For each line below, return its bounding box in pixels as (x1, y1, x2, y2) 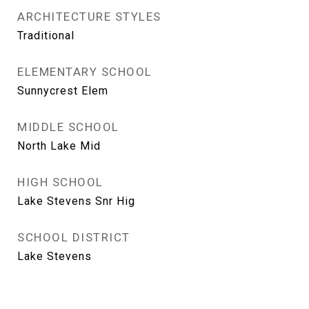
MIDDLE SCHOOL (17, 120, 119, 134)
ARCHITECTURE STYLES (17, 10, 161, 23)
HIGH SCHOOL (17, 175, 103, 189)
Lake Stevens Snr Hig (17, 195, 135, 208)
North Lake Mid (17, 139, 101, 152)
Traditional (17, 29, 74, 42)
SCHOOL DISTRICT (17, 230, 130, 244)
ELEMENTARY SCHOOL (17, 65, 152, 79)
